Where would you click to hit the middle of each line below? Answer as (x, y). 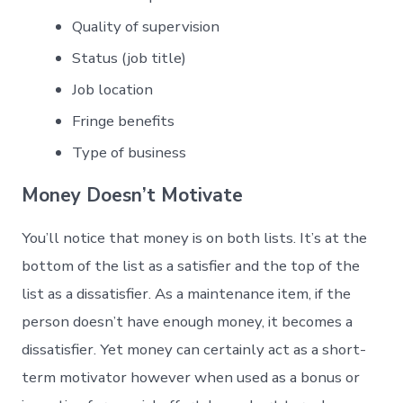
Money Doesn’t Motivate (133, 196)
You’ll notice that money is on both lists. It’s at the (195, 238)
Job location (113, 90)
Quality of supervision (146, 27)
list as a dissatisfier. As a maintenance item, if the (187, 294)
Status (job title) (130, 58)
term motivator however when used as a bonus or (191, 378)
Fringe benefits (124, 121)
